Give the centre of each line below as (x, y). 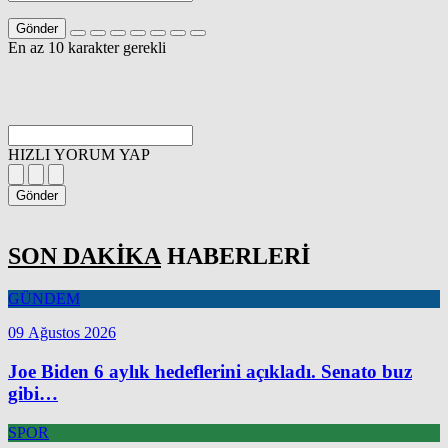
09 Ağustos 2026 (62, 333)
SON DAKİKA (84, 256)
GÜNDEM (44, 299)
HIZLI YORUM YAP (79, 154)
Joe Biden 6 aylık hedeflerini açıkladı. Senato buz (210, 372)
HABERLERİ (235, 256)
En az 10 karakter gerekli (87, 47)
